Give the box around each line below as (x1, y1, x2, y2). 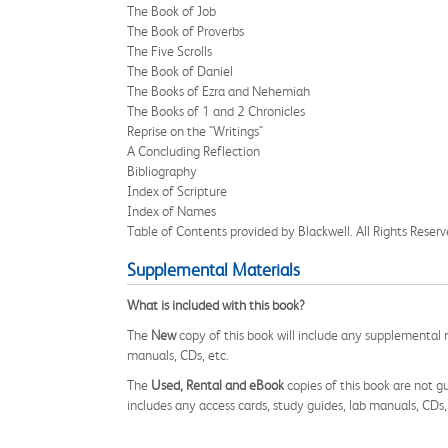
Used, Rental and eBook (151, 377, 284, 393)
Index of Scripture (127, 183, 227, 199)
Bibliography (127, 163, 197, 179)
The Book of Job (127, 3, 216, 19)
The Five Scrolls (127, 43, 212, 59)
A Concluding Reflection (127, 143, 260, 159)
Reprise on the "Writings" (127, 123, 263, 139)
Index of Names (127, 203, 216, 219)
